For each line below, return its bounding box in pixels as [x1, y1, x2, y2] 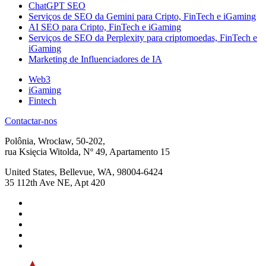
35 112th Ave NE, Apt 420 [5, 177, 105, 188]
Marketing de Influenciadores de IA [28, 53, 162, 64]
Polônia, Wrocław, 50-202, [5, 135, 105, 146]
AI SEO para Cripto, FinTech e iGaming [28, 21, 181, 32]
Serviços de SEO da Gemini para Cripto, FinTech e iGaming [28, 11, 256, 21]
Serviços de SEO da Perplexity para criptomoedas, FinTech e [28, 32, 257, 43]
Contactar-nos [5, 115, 57, 126]
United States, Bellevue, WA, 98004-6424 [5, 166, 163, 177]
